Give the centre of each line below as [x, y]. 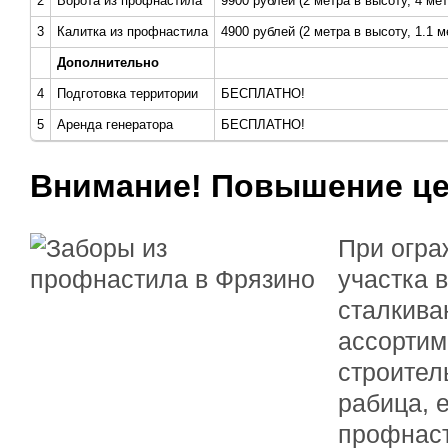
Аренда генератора [115, 124]
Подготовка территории [127, 93]
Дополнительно [108, 62]
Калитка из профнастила [132, 31]
